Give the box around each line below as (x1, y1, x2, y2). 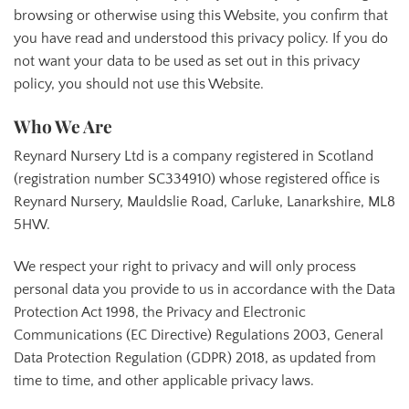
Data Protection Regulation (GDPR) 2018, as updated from (14, 349, 376, 366)
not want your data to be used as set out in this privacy (14, 52, 360, 69)
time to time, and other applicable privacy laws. (14, 372, 314, 389)
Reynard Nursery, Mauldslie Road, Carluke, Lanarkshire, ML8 (14, 194, 395, 211)
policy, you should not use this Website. (14, 75, 264, 92)
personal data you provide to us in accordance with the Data (14, 280, 395, 298)
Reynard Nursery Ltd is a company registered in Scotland (14, 148, 373, 165)
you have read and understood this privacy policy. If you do (14, 29, 388, 47)
